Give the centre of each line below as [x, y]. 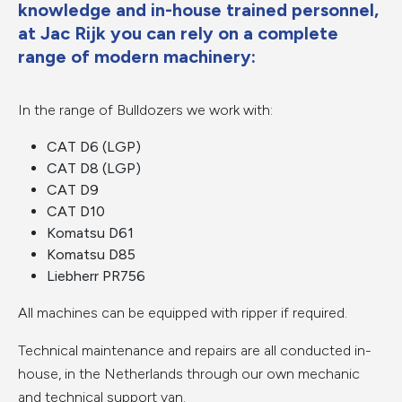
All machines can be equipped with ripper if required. [183, 313]
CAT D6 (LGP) [94, 147]
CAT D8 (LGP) [94, 168]
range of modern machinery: [137, 57]
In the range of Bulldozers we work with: [145, 110]
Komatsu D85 [91, 254]
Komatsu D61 [90, 233]
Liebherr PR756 [96, 276]
